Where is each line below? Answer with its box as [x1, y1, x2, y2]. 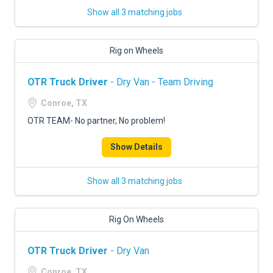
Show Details [110, 142, 163, 152]
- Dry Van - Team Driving [108, 76, 213, 88]
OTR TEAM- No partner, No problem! [27, 116, 165, 126]
